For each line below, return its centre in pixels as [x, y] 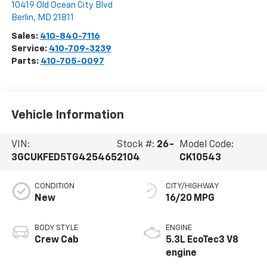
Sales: [25, 36]
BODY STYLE [56, 228]
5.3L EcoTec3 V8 [202, 240]
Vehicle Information [67, 115]
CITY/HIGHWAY [193, 187]
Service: [30, 48]
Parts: [26, 61]
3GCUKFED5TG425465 [64, 158]
